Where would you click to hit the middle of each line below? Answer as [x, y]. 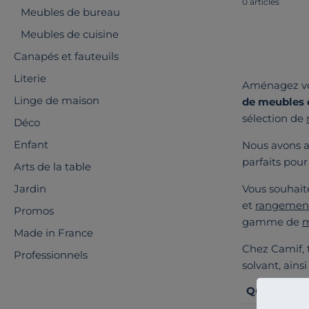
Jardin [30, 189]
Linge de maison [57, 100]
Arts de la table [52, 167]
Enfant [31, 144]
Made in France [53, 233]
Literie [30, 78]
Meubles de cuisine [70, 34]
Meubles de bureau [70, 12]
